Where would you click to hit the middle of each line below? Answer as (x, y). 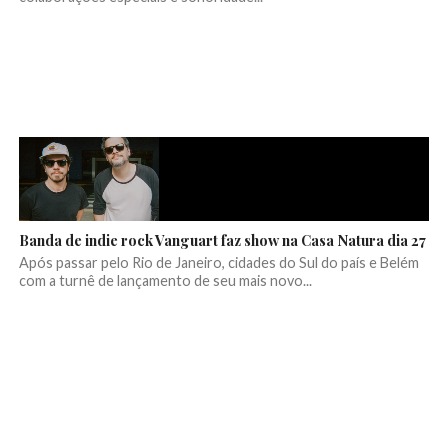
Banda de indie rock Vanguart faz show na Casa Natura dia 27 (222, 240)
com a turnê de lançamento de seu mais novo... (165, 281)
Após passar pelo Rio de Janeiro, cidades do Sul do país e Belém (218, 263)
